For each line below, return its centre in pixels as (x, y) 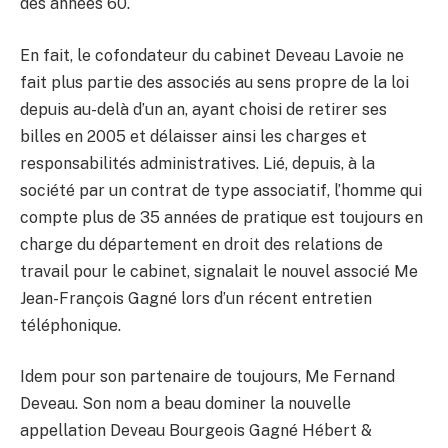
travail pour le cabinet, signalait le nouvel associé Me (219, 271)
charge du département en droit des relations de (201, 244)
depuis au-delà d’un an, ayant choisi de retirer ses (203, 109)
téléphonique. (70, 325)
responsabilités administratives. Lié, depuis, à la (197, 163)
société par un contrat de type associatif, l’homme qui (221, 190)
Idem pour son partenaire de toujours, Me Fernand (207, 377)
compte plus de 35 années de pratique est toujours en (221, 217)
